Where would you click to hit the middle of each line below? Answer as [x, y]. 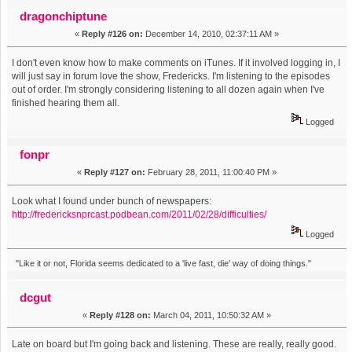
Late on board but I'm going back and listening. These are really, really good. [174, 344]
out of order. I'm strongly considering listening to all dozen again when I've [169, 90]
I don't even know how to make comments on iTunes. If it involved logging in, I [176, 63]
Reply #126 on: [112, 34]
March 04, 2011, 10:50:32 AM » [211, 315]
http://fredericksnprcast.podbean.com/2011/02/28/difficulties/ [139, 215]
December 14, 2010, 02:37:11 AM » [211, 34]
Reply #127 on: [115, 172]
